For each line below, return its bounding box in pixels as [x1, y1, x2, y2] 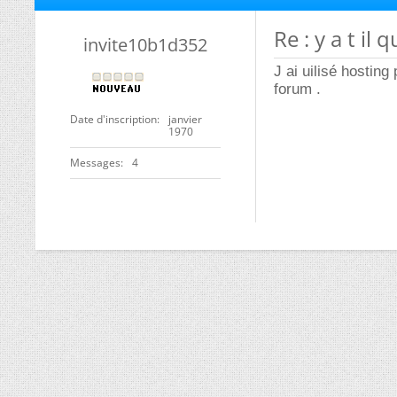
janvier [168, 112, 202, 127]
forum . [274, 81, 321, 97]
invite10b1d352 [83, 33, 207, 57]
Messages [70, 155, 121, 170]
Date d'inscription [70, 112, 157, 127]
